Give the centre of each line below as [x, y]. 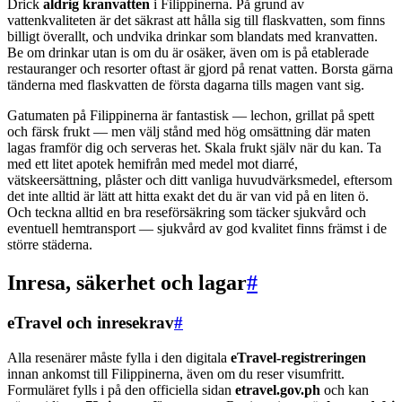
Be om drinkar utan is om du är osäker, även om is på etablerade [188, 53]
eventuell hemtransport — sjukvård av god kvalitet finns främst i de [197, 229]
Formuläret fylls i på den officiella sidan [121, 389]
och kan [345, 389]
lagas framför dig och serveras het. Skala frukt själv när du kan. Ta [194, 148]
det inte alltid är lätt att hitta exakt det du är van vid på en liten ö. [188, 197]
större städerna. [50, 245]
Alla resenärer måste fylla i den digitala [119, 357]
